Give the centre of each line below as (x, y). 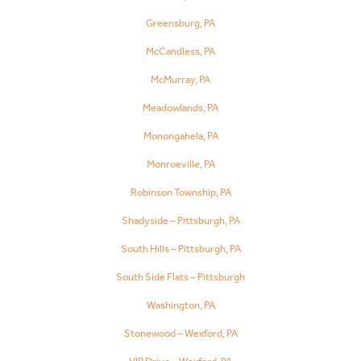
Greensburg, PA (180, 23)
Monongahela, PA (180, 135)
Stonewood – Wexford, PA (180, 333)
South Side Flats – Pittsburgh (180, 276)
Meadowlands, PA (180, 107)
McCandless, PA (180, 51)
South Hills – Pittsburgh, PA (180, 248)
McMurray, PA (180, 79)
